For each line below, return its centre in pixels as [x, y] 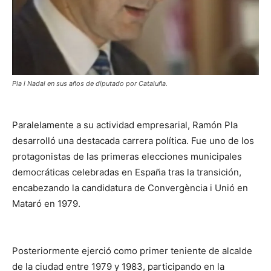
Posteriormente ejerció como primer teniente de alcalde [132, 250]
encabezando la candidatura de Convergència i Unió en [130, 188]
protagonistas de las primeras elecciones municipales [127, 156]
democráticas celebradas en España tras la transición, [127, 172]
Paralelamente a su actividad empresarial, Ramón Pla [125, 125]
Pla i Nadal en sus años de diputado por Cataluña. [90, 83]
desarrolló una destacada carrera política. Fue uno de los [133, 140]
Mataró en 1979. [46, 203]
